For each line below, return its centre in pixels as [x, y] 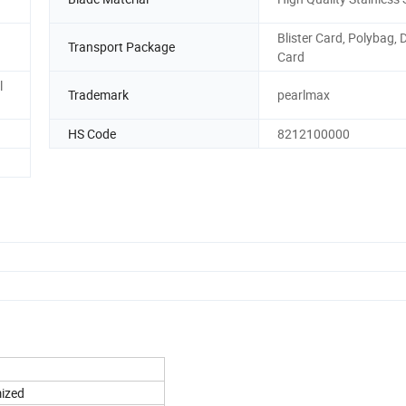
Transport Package [121, 47]
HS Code [92, 133]
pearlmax [304, 95]
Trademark [98, 95]
